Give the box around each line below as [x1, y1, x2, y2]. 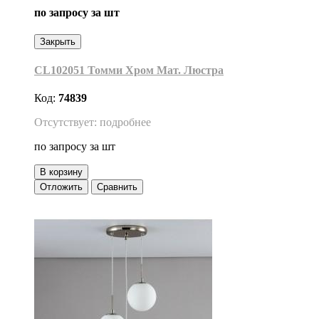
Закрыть [40, 36, 75, 47]
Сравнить [97, 182, 137, 193]
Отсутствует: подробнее [34, 116, 151, 129]
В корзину [40, 167, 83, 178]
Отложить [40, 182, 83, 193]
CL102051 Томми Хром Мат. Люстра [34, 64, 224, 77]
